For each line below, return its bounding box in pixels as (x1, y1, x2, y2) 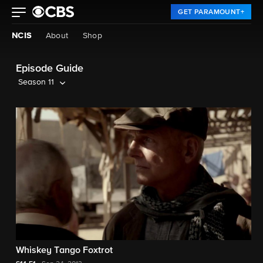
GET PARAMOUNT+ (178, 9, 244, 16)
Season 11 (18, 78, 54, 86)
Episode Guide (16, 63, 83, 74)
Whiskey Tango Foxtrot (16, 245, 113, 255)
